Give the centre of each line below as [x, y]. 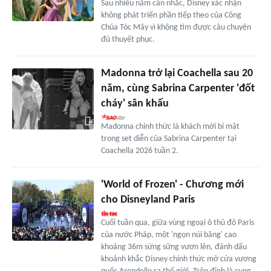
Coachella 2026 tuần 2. [139, 151]
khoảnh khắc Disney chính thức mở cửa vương [178, 260]
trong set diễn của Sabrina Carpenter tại [168, 139]
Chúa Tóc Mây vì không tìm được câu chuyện [176, 28]
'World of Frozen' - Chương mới [172, 185]
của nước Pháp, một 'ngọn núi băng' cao [168, 235]
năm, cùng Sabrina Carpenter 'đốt [178, 89]
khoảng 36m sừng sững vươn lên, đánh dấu [174, 247]
